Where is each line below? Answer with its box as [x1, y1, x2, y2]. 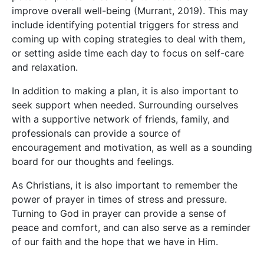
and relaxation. [12, 61, 78, 74]
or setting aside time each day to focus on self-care [12, 47, 244, 60]
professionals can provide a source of [12, 127, 181, 140]
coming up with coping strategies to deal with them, [12, 33, 245, 45]
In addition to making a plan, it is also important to [12, 85, 239, 97]
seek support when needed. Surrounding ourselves [12, 99, 238, 111]
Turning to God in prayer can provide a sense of [12, 207, 226, 220]
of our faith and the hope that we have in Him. [12, 236, 218, 248]
